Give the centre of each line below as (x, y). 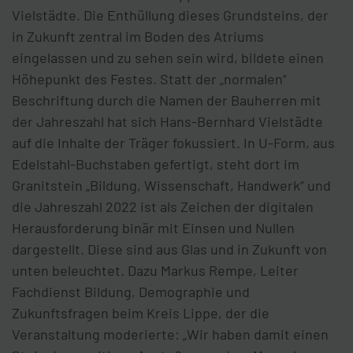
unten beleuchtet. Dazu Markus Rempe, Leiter (155, 271)
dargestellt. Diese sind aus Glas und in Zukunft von (169, 249)
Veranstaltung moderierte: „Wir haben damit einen (170, 334)
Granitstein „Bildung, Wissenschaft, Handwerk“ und (171, 186)
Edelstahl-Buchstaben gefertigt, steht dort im (156, 164)
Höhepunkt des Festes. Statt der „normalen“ (149, 79)
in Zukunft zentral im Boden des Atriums (138, 37)
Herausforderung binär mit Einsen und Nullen (153, 228)
